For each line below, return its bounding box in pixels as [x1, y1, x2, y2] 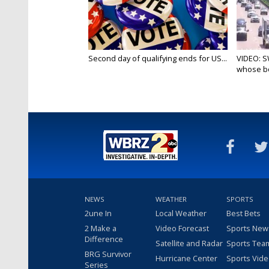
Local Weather [156, 208, 207, 219]
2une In [85, 208, 112, 219]
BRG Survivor [85, 249, 131, 260]
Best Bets [226, 208, 261, 219]
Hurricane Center [156, 253, 217, 264]
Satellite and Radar [156, 238, 223, 249]
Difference [85, 234, 123, 245]
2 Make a [85, 223, 116, 234]
